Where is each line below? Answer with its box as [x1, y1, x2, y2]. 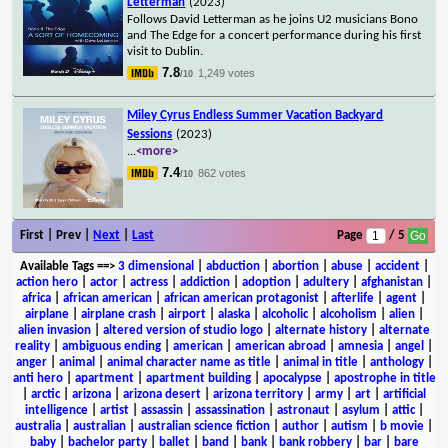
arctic [31, 387, 60, 401]
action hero [16, 275, 78, 289]
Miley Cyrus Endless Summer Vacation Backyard [127, 108, 384, 122]
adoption [242, 275, 291, 289]
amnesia [338, 339, 383, 353]
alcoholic [261, 307, 308, 321]
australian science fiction [138, 419, 270, 433]
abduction [205, 259, 260, 273]
